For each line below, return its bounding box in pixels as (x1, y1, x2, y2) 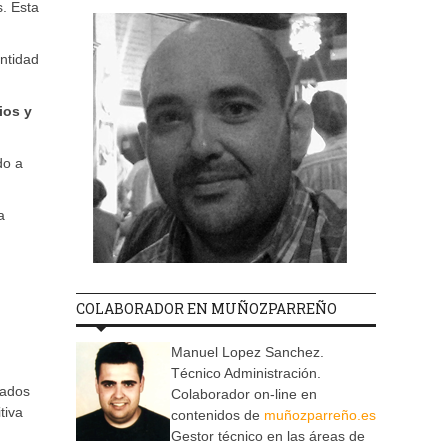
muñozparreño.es (264, 407, 376, 424)
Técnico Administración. (171, 365, 321, 382)
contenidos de (171, 407, 264, 424)
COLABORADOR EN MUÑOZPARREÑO (76, 299, 337, 319)
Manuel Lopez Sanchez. (171, 344, 324, 361)
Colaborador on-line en (171, 386, 317, 403)
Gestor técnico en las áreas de (171, 428, 365, 445)
